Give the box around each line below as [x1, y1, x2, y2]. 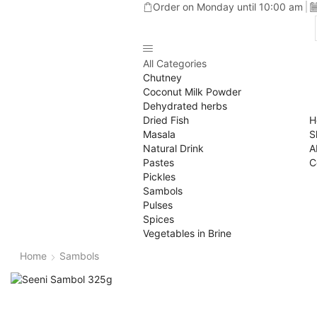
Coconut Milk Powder [143, 86, 241, 98]
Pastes [143, 156, 174, 168]
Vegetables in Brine [143, 227, 231, 239]
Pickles [143, 171, 175, 183]
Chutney [143, 71, 182, 83]
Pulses [143, 199, 173, 211]
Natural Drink [143, 142, 204, 154]
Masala [143, 128, 175, 140]
